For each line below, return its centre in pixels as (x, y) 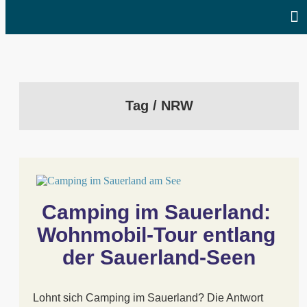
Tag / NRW (159, 106)
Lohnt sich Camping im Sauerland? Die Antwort (148, 298)
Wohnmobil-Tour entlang (156, 235)
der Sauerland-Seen (159, 257)
